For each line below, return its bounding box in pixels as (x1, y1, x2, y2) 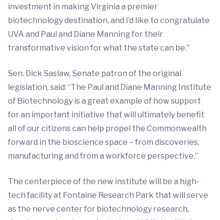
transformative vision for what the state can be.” (8, 43, 190, 53)
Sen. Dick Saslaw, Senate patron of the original (8, 68, 181, 78)
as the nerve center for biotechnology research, (8, 204, 189, 214)
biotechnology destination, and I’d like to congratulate (8, 15, 210, 25)
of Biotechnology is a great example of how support (8, 96, 201, 106)
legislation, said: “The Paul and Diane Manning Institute (8, 82, 211, 92)
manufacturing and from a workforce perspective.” (8, 151, 198, 161)
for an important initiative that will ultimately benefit (8, 110, 204, 119)
